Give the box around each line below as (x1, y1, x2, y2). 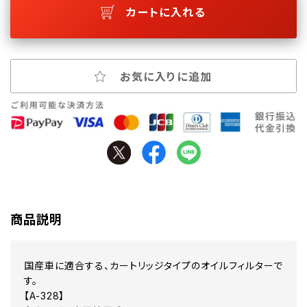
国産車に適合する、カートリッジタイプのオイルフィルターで (24, 260, 283, 272)
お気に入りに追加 (120, 69, 212, 84)
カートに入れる (126, 5, 206, 19)
